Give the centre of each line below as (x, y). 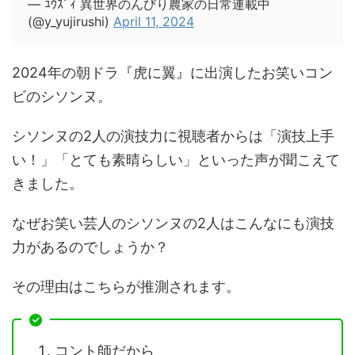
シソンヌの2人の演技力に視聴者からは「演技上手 (173, 136)
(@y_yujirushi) (71, 21)
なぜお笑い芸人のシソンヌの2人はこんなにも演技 (173, 223)
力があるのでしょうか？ (90, 247)
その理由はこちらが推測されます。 (126, 286)
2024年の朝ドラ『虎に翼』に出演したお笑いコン (172, 73)
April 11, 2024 (154, 21)
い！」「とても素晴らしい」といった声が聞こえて (176, 160)
